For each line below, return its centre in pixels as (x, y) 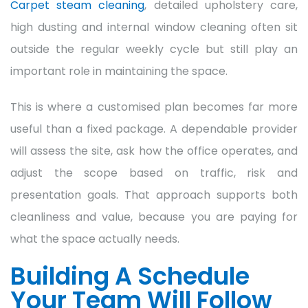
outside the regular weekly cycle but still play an (154, 49)
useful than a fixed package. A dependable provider (154, 129)
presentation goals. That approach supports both (154, 195)
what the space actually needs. (95, 239)
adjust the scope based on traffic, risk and (154, 173)
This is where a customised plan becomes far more (154, 107)
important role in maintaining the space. (119, 71)
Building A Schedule (130, 276)
